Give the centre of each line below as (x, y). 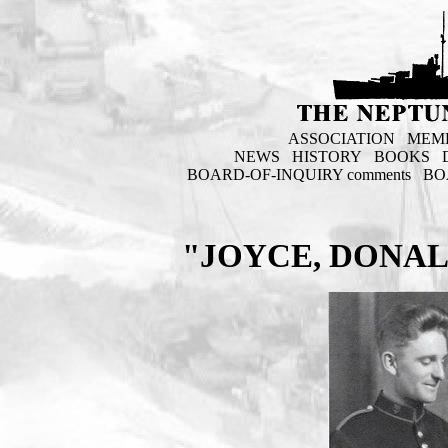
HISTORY (326, 156)
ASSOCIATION (341, 138)
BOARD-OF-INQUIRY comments (299, 174)
